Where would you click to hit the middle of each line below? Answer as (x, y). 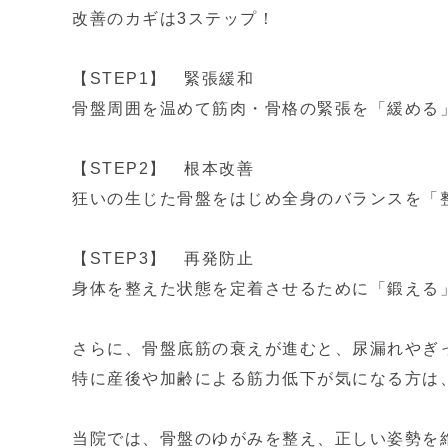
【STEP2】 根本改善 (163, 168)
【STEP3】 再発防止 (163, 258)
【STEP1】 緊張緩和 (163, 78)
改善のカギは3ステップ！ (173, 18)
